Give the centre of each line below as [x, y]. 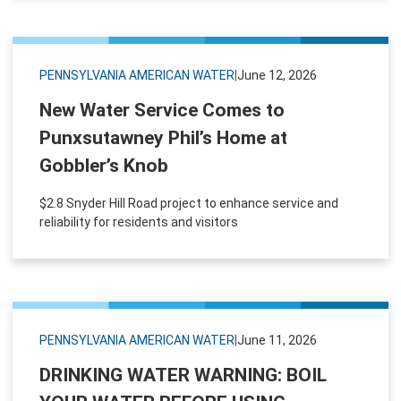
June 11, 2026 [277, 340]
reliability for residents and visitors [139, 222]
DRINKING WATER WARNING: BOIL [183, 375]
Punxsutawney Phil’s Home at [163, 137]
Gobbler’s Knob [104, 165]
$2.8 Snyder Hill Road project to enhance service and [189, 203]
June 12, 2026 [277, 75]
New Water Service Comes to [162, 110]
